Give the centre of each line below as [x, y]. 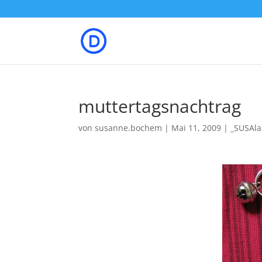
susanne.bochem [129, 128]
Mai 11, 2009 [196, 128]
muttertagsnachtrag [160, 106]
